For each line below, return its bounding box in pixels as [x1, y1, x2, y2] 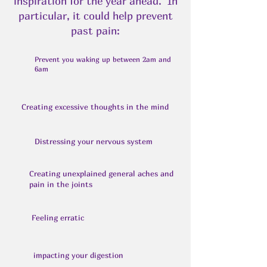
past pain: [71, 24, 120, 37]
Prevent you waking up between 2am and [35, 55, 171, 64]
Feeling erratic [32, 213, 84, 222]
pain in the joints [29, 179, 92, 189]
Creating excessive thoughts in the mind [21, 102, 169, 111]
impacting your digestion [33, 250, 123, 260]
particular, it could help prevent [18, 10, 173, 22]
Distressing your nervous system [35, 136, 153, 146]
